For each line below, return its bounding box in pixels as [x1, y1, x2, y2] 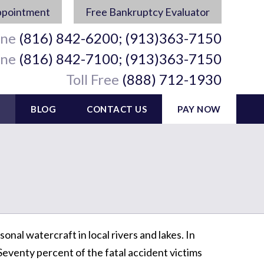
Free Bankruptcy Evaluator [85, 5, 210, 18]
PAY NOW [177, 104, 221, 114]
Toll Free [66, 71, 119, 88]
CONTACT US [87, 104, 147, 114]
